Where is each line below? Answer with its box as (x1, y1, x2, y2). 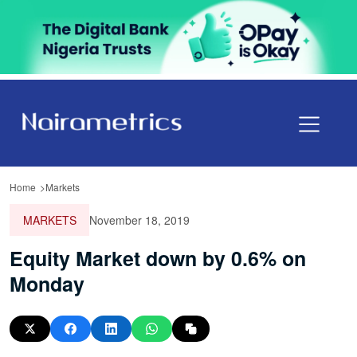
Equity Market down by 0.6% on (10, 243, 306, 273)
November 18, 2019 (89, 211, 190, 228)
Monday (10, 269, 84, 298)
